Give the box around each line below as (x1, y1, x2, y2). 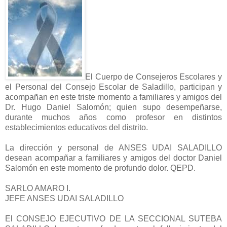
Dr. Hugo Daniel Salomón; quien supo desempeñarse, (5, 102, 222, 111)
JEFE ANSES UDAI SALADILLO (5, 194, 124, 203)
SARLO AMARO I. (5, 183, 70, 193)
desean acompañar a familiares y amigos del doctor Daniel (5, 153, 222, 162)
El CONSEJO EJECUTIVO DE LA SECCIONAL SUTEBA (5, 214, 222, 223)
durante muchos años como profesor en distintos (5, 112, 222, 122)
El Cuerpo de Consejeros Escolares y (85, 72, 222, 81)
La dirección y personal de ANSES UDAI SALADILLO (5, 143, 222, 152)
